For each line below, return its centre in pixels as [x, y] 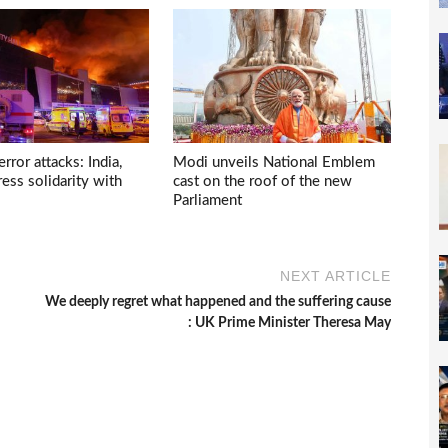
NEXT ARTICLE [336, 276]
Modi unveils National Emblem [274, 163]
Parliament [208, 201]
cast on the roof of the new [263, 182]
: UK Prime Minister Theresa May [290, 323]
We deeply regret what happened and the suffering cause [218, 302]
